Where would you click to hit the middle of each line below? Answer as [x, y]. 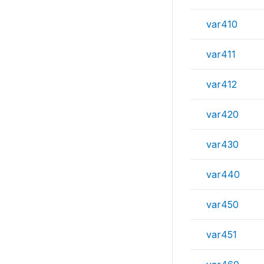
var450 [222, 204]
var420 [222, 114]
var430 [222, 144]
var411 [221, 54]
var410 [222, 24]
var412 [222, 84]
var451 [222, 235]
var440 [223, 174]
